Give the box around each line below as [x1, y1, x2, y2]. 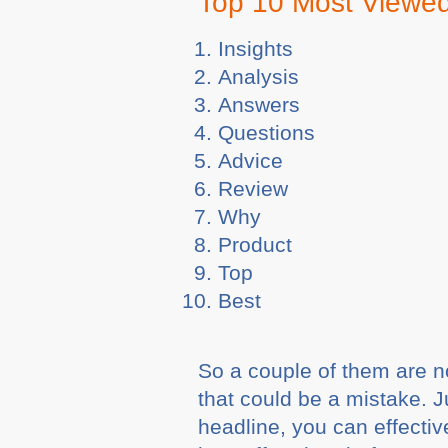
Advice [218, 148, 284, 172]
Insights [218, 36, 294, 60]
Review [218, 176, 289, 200]
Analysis [218, 64, 300, 88]
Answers [218, 92, 301, 116]
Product [218, 232, 293, 256]
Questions [218, 120, 316, 144]
